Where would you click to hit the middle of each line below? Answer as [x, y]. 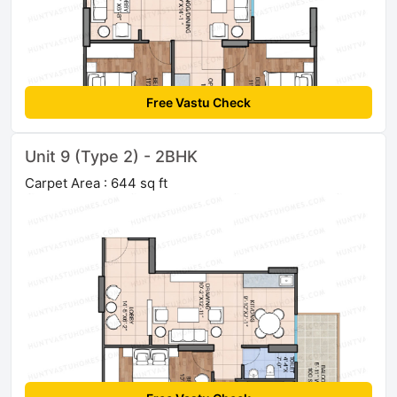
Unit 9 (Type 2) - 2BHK [111, 156]
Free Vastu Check [198, 102]
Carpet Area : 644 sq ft [96, 183]
